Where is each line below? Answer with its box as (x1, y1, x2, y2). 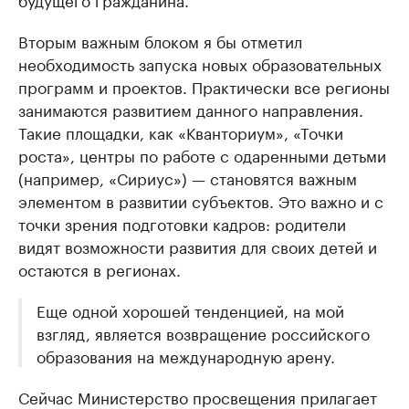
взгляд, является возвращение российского (37, 320, 370, 344)
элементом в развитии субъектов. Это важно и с (18, 188, 383, 212)
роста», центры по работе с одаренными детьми (18, 142, 386, 166)
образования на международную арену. (37, 343, 335, 367)
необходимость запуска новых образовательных (18, 51, 382, 75)
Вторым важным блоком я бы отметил (18, 28, 302, 52)
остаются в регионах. (18, 257, 181, 280)
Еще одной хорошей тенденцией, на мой (37, 298, 344, 321)
